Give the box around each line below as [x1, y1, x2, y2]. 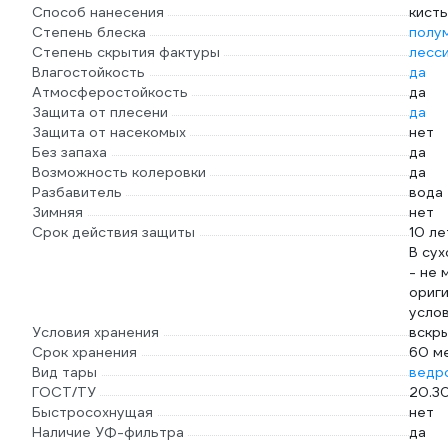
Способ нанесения [32, 3, 164, 21]
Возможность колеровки [32, 163, 206, 181]
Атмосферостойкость [32, 83, 188, 101]
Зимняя [32, 203, 83, 221]
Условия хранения [32, 323, 159, 341]
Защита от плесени [32, 103, 168, 121]
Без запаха [32, 143, 107, 161]
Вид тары [32, 363, 97, 381]
